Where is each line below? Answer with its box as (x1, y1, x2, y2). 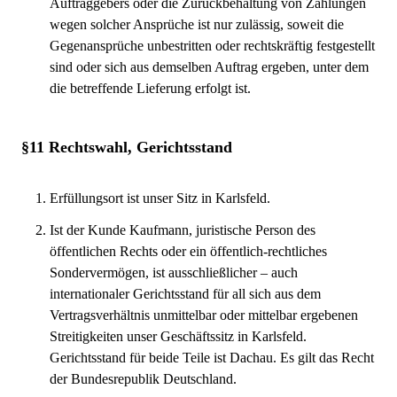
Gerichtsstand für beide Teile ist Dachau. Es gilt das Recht (50, 350, 374, 365)
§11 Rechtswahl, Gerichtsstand (21, 138, 232, 156)
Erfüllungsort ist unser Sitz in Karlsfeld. (50, 191, 270, 206)
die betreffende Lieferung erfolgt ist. (50, 81, 251, 96)
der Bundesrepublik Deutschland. (50, 371, 237, 386)
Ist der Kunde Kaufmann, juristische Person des (50, 222, 315, 237)
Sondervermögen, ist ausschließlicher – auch (50, 265, 298, 280)
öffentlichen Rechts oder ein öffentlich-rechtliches (50, 244, 327, 259)
